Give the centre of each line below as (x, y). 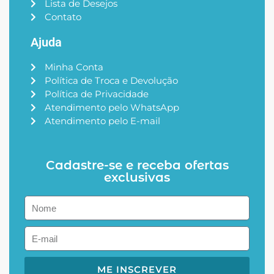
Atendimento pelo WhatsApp (112, 108)
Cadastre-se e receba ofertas (137, 165)
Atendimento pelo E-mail (102, 121)
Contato (63, 17)
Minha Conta (74, 67)
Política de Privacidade (96, 94)
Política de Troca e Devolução (111, 81)
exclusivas (137, 178)
